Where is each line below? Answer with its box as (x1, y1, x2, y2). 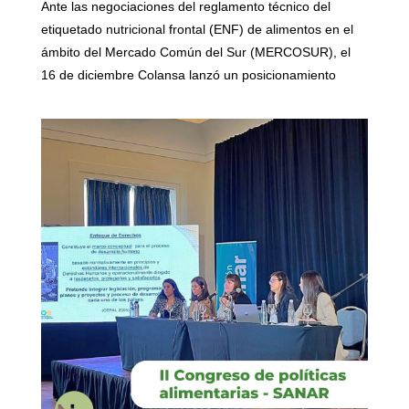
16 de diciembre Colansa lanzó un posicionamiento (41, 67, 336, 82)
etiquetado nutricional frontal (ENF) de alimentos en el (41, 21, 353, 37)
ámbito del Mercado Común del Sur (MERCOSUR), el (41, 44, 351, 59)
